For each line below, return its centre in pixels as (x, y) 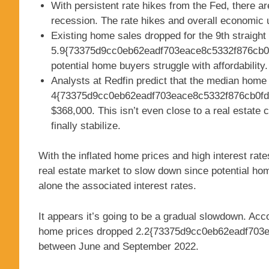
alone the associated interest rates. (117, 186)
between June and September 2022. (119, 246)
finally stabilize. (86, 125)
